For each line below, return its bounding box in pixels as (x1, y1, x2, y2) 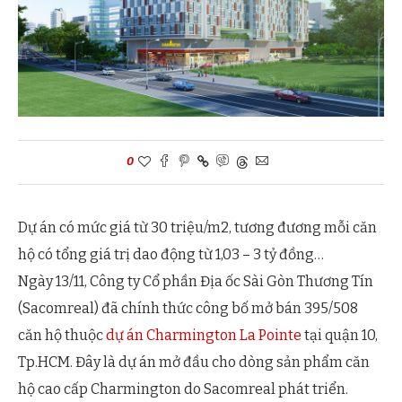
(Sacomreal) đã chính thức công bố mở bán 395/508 (18, 300, 358, 318)
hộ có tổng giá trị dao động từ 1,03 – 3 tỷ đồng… (18, 246, 324, 264)
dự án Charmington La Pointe (106, 327, 301, 345)
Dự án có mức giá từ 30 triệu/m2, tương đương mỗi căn (18, 219, 377, 237)
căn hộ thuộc (18, 327, 106, 345)
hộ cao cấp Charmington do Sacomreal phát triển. (18, 380, 348, 398)
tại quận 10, (301, 327, 378, 345)
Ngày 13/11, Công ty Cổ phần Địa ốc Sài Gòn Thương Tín (18, 273, 373, 291)
